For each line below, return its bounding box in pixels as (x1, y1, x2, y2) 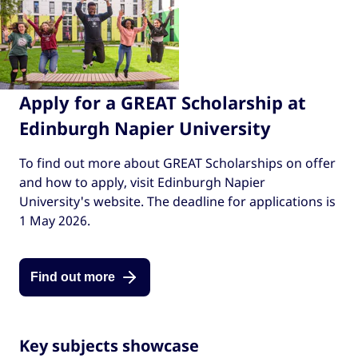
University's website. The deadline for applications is (19, 193, 336, 211)
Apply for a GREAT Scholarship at (19, 90, 306, 115)
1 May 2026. (19, 212, 90, 230)
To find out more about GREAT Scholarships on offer (19, 154, 336, 173)
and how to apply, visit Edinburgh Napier (19, 173, 265, 192)
